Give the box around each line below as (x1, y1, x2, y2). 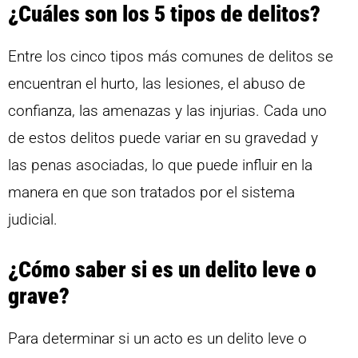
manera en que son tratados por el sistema (8, 183, 295, 202)
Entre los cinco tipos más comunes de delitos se (8, 47, 333, 66)
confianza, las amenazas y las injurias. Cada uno (8, 101, 327, 121)
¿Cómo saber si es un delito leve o (8, 256, 316, 283)
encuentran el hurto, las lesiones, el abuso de (8, 74, 305, 93)
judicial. (8, 210, 58, 229)
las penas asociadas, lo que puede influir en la (8, 156, 312, 175)
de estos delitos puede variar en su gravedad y (8, 129, 318, 148)
